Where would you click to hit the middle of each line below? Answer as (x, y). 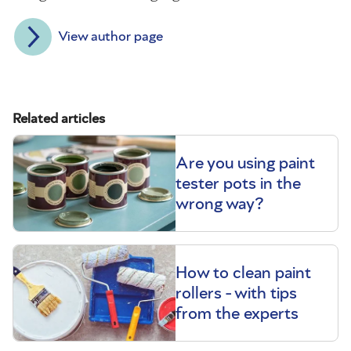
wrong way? (220, 204)
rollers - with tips (236, 293)
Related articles (59, 119)
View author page (110, 37)
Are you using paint (245, 163)
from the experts (237, 314)
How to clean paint (243, 273)
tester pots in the (238, 184)
